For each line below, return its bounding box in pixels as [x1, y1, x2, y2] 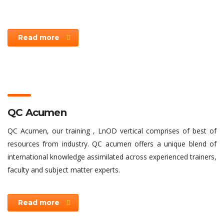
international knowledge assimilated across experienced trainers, [7, 152, 216, 161]
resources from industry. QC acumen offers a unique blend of [7, 139, 216, 148]
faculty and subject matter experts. [7, 165, 120, 174]
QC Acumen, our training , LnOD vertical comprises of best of [7, 126, 216, 135]
